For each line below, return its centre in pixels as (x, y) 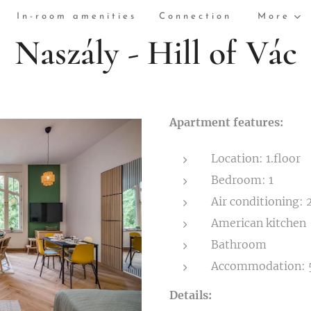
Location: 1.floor (256, 158)
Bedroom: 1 (244, 180)
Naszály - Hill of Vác (155, 53)
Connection (195, 16)
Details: (192, 295)
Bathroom (240, 244)
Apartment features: (228, 122)
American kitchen (260, 223)
